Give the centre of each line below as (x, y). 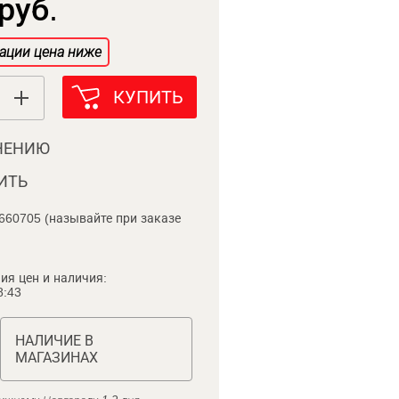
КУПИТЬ (148, 97)
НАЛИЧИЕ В (54, 341)
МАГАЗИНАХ (56, 358)
